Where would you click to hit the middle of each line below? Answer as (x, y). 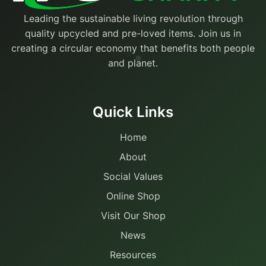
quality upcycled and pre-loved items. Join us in (133, 33)
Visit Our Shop (133, 215)
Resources (133, 254)
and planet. (133, 63)
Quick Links (133, 112)
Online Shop (133, 196)
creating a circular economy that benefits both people (133, 48)
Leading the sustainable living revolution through (133, 18)
